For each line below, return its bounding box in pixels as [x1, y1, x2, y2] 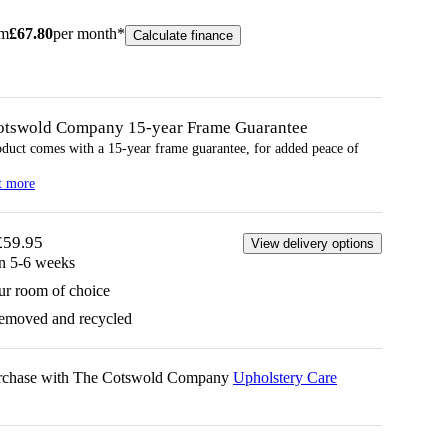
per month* [53, 24, 125, 42]
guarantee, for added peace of [188, 140, 359, 156]
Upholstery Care [233, 368, 337, 386]
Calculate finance [133, 27, 233, 43]
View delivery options [251, 235, 374, 251]
